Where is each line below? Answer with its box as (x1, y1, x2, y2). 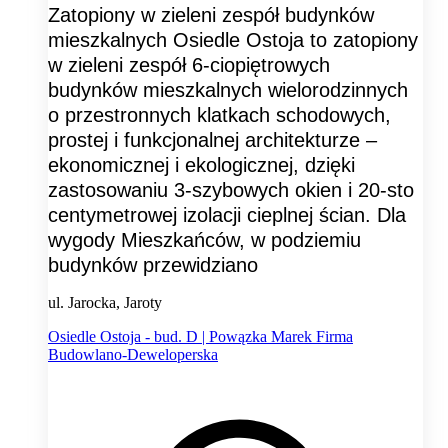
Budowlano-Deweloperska (48, 346, 218, 364)
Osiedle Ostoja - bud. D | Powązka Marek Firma (48, 328, 353, 346)
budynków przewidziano (48, 254, 258, 277)
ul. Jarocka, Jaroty (48, 294, 162, 312)
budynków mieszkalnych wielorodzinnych (48, 79, 408, 102)
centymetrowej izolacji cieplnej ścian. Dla (48, 204, 406, 227)
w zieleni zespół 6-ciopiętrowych (48, 54, 330, 77)
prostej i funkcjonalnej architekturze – (48, 129, 377, 152)
